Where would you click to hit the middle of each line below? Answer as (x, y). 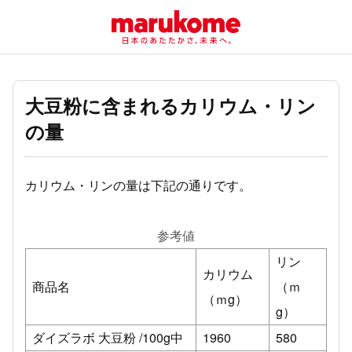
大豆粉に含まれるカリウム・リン (170, 105)
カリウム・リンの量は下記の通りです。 (138, 185)
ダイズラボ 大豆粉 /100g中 (108, 337)
